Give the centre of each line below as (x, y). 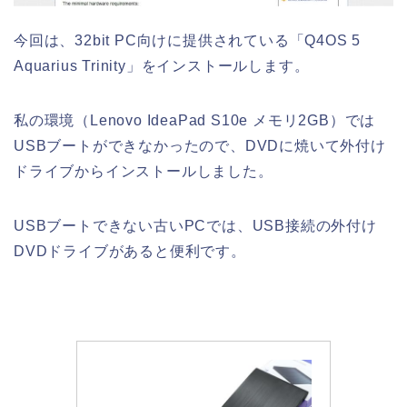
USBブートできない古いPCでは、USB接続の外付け (195, 226)
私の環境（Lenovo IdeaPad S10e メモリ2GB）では (195, 121)
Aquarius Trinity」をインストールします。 (162, 66)
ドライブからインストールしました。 (144, 172)
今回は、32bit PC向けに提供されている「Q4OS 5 (188, 41)
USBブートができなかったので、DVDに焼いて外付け (200, 146)
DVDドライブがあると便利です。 (130, 252)
